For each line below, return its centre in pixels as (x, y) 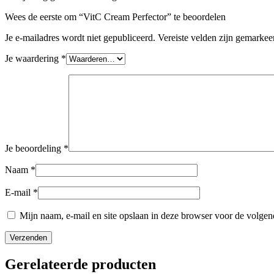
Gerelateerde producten (80, 264)
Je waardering (33, 58)
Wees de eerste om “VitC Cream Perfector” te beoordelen (115, 17)
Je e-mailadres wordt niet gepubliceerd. (80, 37)
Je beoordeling (34, 148)
